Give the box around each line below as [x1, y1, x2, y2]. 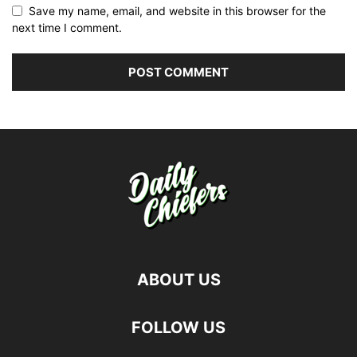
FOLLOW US [131, 318, 226, 338]
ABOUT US [136, 270, 221, 290]
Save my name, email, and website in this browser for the [29, 4, 326, 18]
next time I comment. [12, 21, 122, 35]
